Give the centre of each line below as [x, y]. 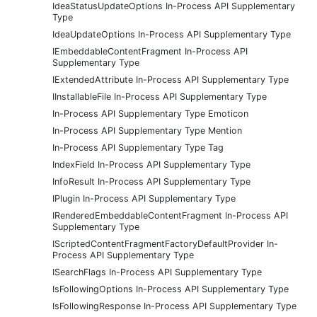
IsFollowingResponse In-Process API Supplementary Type [174, 306]
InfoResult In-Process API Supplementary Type [151, 181]
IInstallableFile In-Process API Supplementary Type [160, 96]
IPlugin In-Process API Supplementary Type [144, 198]
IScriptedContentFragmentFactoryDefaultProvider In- [165, 243]
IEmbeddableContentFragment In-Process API [150, 51]
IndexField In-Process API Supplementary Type [151, 164]
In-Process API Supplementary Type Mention [147, 130]
